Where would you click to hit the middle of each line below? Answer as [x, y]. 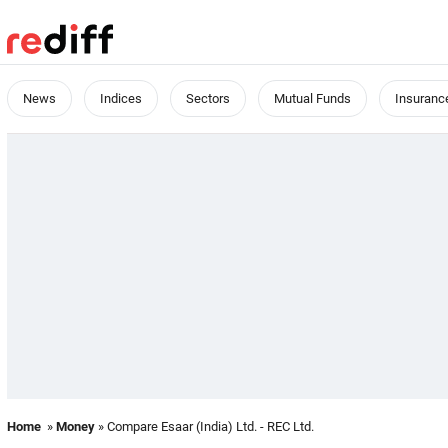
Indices [121, 98]
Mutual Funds [312, 98]
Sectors [208, 98]
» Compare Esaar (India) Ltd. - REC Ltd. [204, 426]
